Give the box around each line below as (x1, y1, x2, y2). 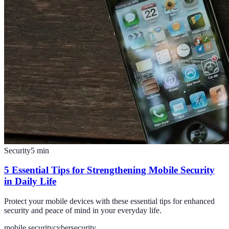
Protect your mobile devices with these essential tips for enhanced (4, 196, 215, 205)
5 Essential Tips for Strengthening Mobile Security (4, 165, 215, 176)
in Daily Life (4, 176, 56, 187)
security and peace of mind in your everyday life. (4, 205, 162, 215)
